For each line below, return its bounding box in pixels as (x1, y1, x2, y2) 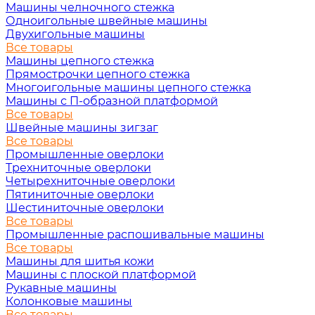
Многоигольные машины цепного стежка (6, 81, 251, 94)
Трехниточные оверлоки (6, 161, 151, 174)
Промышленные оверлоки (6, 148, 164, 161)
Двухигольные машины (6, 27, 145, 41)
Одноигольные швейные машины (6, 14, 207, 27)
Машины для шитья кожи (6, 255, 154, 268)
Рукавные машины (6, 281, 117, 295)
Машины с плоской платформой (6, 268, 196, 281)
